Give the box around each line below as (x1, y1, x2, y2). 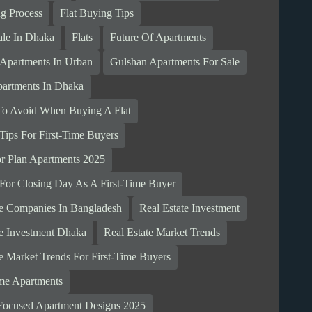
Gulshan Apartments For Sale (110, 56, 240, 68)
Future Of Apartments (110, 31, 207, 44)
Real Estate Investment (139, 202, 240, 214)
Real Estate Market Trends (104, 226, 221, 239)
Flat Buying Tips (60, 7, 134, 19)
